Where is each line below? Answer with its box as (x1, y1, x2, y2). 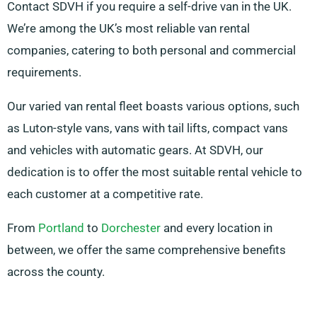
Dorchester (101, 221, 161, 236)
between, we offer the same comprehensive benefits (7, 243, 286, 258)
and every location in (161, 221, 272, 236)
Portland (38, 221, 84, 236)
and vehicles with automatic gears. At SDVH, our (7, 143, 263, 158)
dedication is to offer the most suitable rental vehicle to (7, 165, 302, 180)
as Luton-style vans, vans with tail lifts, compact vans (7, 121, 288, 136)
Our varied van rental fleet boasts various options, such (7, 99, 299, 114)
